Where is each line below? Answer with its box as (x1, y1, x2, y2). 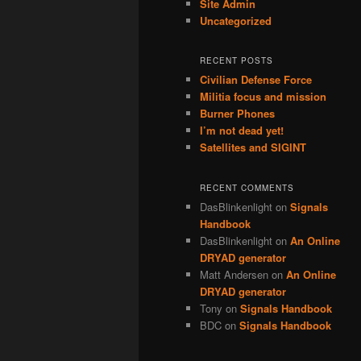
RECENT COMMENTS (200, 181, 294, 193)
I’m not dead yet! (200, 122, 284, 139)
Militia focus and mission (200, 89, 326, 105)
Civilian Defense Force (200, 72, 312, 88)
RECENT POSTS (200, 55, 273, 67)
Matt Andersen (200, 266, 268, 282)
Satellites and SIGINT (200, 139, 306, 156)
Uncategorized (200, 12, 272, 28)
